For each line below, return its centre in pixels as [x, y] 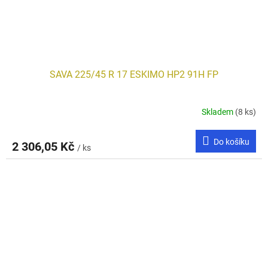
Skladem [218, 112]
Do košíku [232, 141]
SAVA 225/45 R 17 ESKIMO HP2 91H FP [134, 74]
